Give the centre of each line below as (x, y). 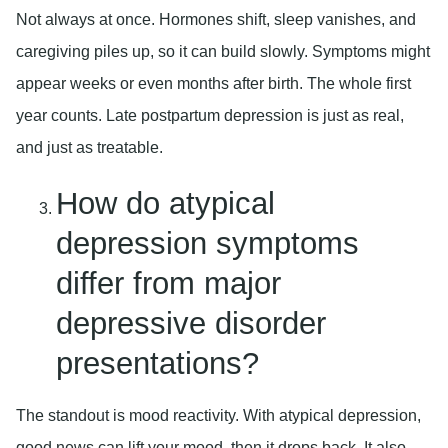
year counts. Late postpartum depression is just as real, (210, 116)
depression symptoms (207, 243)
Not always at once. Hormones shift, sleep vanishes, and (216, 20)
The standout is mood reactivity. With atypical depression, (218, 415)
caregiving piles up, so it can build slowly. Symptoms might (223, 52)
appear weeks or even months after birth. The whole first (213, 84)
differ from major (168, 283)
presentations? (157, 363)
